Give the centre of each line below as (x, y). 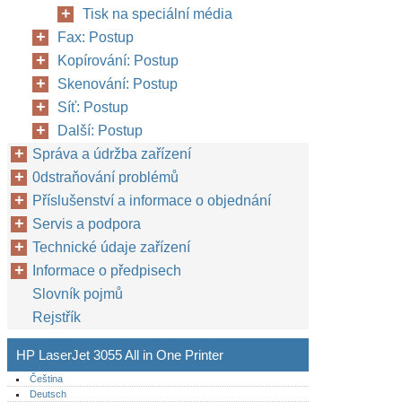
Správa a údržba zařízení (112, 154)
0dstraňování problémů (105, 177)
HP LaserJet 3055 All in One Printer (120, 355)
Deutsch (48, 394)
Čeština (47, 379)
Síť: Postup (93, 107)
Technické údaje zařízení (111, 247)
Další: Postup (100, 131)
